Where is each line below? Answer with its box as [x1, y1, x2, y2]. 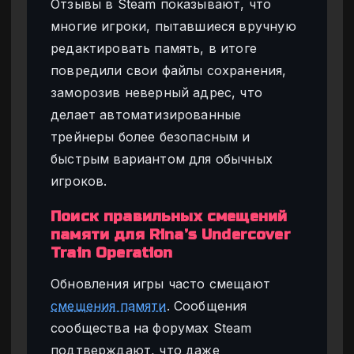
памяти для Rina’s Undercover [51, 226, 291, 244]
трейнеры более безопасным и [51, 129, 250, 145]
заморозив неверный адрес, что [51, 85, 263, 101]
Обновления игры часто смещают [51, 275, 271, 292]
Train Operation [51, 244, 173, 262]
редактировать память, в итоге [51, 40, 258, 57]
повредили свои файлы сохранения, [51, 62, 287, 79]
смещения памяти [51, 297, 167, 314]
